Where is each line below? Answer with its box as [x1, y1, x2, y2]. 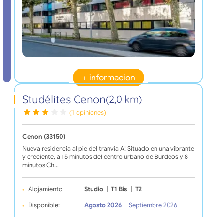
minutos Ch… [22, 161, 59, 170]
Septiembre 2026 [129, 201, 178, 210]
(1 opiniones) [69, 108, 107, 117]
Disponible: [28, 201, 60, 210]
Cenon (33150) [22, 133, 66, 141]
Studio [84, 186, 103, 194]
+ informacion [82, 72, 135, 83]
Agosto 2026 [84, 201, 122, 210]
